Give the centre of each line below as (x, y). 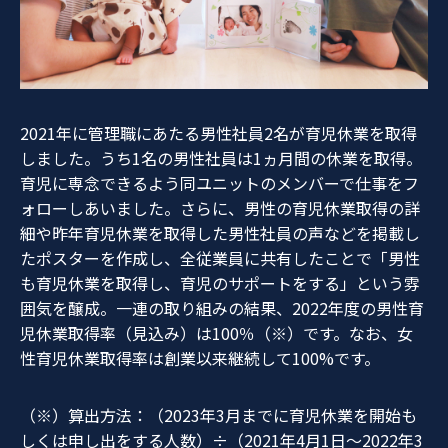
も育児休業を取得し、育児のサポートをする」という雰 (220, 283)
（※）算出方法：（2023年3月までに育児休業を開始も (218, 415)
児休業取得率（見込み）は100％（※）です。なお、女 (216, 333)
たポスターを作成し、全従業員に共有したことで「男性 (220, 258)
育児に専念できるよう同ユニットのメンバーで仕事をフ (219, 183)
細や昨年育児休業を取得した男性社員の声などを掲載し (220, 233)
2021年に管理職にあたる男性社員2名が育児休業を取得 (218, 133)
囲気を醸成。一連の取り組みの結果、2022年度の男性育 (222, 308)
